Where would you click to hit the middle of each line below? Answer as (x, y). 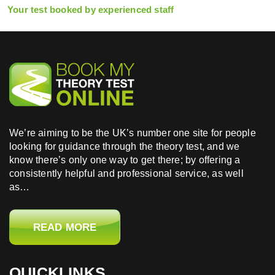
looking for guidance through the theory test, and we (125, 147)
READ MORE (65, 227)
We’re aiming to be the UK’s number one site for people (133, 133)
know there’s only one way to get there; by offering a (125, 160)
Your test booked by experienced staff (91, 10)
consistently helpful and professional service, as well (126, 174)
